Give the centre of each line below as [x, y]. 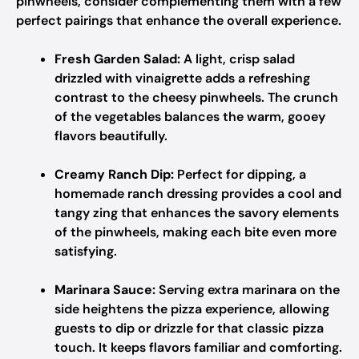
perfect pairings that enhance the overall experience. [179, 20]
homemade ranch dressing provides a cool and [198, 194]
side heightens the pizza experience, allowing [192, 309]
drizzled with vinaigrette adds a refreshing [182, 78]
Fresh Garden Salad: [117, 59]
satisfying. [86, 251]
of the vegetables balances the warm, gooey [190, 117]
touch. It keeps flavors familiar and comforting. [198, 347]
